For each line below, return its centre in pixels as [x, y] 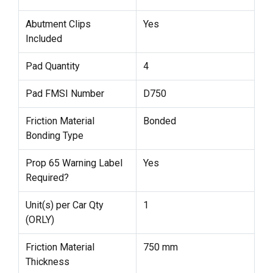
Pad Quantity [52, 66]
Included [44, 39]
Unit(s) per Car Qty [64, 205]
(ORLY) [40, 220]
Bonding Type [54, 136]
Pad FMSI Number [65, 94]
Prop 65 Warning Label [74, 163]
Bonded [159, 121]
